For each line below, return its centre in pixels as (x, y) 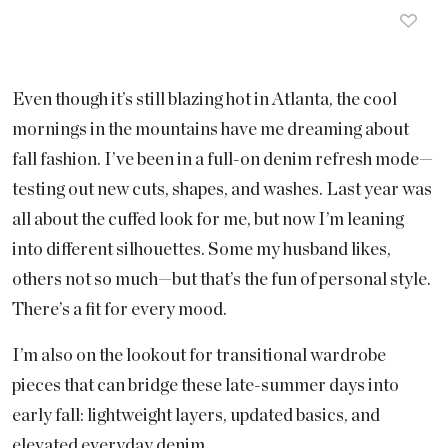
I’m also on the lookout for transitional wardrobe (199, 356)
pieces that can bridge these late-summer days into (205, 386)
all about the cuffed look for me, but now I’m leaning (208, 220)
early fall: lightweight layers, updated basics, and (196, 416)
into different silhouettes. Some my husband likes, (201, 250)
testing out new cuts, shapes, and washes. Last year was (222, 190)
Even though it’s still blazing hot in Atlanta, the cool (204, 100)
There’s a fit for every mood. (119, 310)
